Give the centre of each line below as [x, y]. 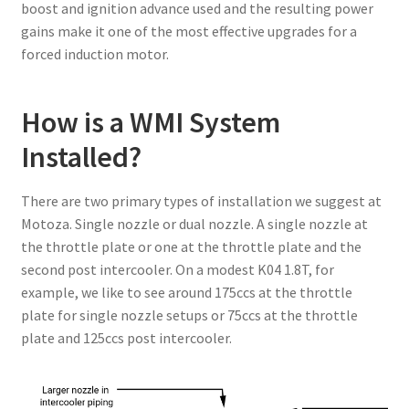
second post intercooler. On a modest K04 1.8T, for [177, 269]
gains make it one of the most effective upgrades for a [189, 31]
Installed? [81, 157]
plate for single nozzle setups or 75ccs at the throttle [189, 315]
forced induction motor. [94, 54]
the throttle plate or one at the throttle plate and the [191, 246]
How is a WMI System [150, 122]
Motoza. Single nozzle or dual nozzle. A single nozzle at [194, 223]
